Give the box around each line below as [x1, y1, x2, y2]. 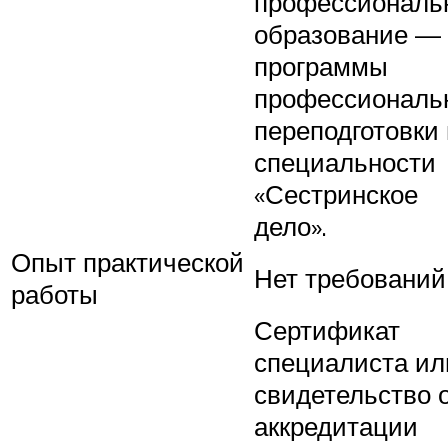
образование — [254, 18, 441, 51]
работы [11, 278, 98, 311]
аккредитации [254, 410, 418, 443]
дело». [254, 210, 327, 243]
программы [254, 50, 388, 83]
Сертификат [254, 314, 400, 347]
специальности [254, 146, 436, 179]
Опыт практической [11, 246, 244, 279]
